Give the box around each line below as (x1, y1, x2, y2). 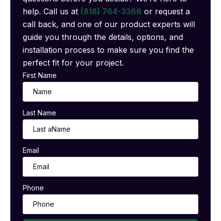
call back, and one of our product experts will (23, 19, 195, 29)
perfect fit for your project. (23, 57, 124, 68)
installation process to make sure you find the (23, 44, 194, 55)
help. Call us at (23, 6, 81, 16)
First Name (23, 71, 57, 79)
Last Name (23, 108, 57, 117)
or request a (142, 6, 190, 16)
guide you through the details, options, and (23, 32, 184, 42)
